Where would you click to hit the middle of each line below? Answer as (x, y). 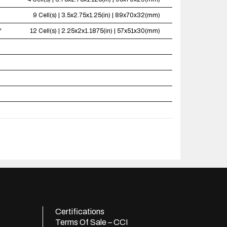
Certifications (80, 212)
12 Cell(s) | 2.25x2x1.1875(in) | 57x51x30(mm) (95, 31)
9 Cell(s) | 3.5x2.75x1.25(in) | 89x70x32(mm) (97, 15)
